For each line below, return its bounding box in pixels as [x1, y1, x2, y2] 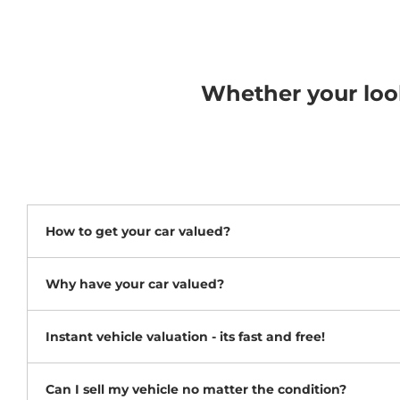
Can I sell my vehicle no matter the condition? [46, 381, 346, 398]
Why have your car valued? [46, 276, 224, 293]
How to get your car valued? [46, 223, 230, 240]
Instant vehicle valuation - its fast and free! [46, 329, 325, 346]
